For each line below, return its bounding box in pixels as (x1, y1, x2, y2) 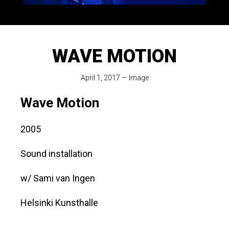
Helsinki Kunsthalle (20, 197, 98, 209)
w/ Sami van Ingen (20, 173, 95, 184)
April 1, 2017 (80, 74, 120, 82)
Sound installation (20, 148, 93, 159)
